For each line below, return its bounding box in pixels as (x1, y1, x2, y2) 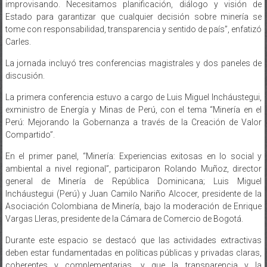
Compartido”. (5, 117, 55, 128)
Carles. (5, 24, 31, 35)
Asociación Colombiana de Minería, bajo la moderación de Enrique (5, 189, 262, 199)
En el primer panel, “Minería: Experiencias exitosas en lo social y (5, 139, 262, 149)
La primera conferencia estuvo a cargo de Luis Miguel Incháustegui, (5, 80, 262, 90)
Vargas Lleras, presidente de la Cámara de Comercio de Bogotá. (5, 201, 243, 212)
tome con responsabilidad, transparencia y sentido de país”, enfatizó (5, 12, 262, 22)
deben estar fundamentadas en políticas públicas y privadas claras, (5, 235, 262, 246)
